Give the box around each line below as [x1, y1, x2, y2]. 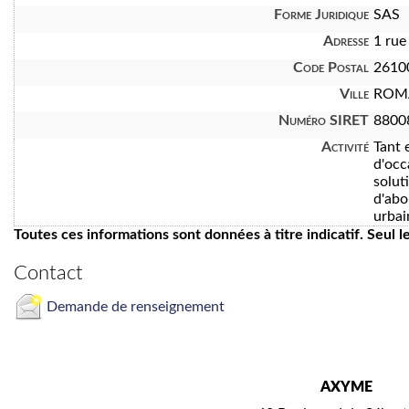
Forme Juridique [274, 7, 369, 23]
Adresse [323, 34, 369, 49]
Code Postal [293, 60, 369, 76]
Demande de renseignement [43, 299, 225, 315]
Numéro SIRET [278, 113, 369, 129]
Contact [14, 263, 83, 284]
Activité [321, 140, 369, 155]
